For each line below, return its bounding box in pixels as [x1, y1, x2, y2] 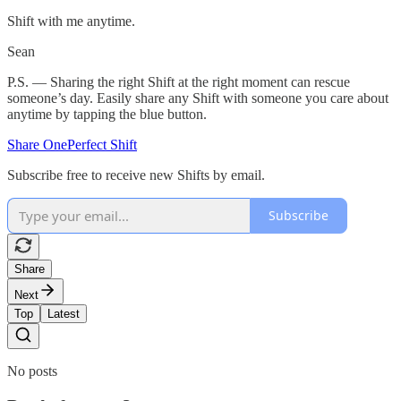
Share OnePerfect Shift [7, 136, 137, 152]
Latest [47, 306, 80, 320]
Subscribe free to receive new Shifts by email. [7, 166, 265, 183]
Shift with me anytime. [7, 13, 135, 29]
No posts [7, 363, 57, 379]
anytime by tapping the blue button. [7, 106, 207, 122]
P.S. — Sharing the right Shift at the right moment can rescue [7, 73, 350, 90]
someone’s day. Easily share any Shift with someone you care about [7, 90, 388, 106]
